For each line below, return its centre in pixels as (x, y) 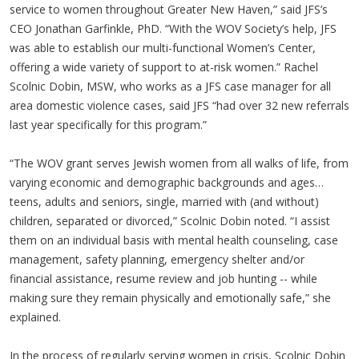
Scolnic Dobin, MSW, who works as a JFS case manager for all (170, 86)
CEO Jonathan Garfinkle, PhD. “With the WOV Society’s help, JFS (173, 28)
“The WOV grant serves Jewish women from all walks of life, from (179, 163)
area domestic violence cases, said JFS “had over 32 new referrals (179, 105)
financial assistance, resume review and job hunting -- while (163, 278)
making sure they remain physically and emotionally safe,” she (170, 297)
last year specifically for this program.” (108, 124)
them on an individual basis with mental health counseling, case (174, 240)
